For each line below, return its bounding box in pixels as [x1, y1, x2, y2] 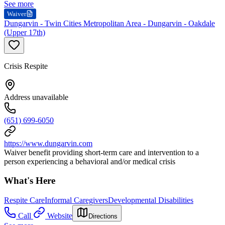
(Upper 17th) [4, 28, 45, 37]
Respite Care [4, 196, 45, 205]
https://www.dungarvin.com [4, 139, 92, 148]
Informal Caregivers [45, 196, 108, 205]
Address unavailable [4, 92, 68, 101]
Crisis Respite [4, 61, 48, 70]
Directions [88, 212, 118, 220]
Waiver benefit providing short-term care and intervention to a [4, 148, 199, 157]
